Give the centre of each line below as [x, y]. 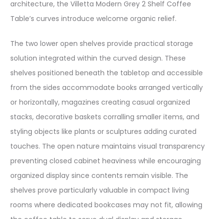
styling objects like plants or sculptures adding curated [103, 131]
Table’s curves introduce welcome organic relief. [93, 19]
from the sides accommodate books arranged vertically [107, 88]
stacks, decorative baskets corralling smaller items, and [105, 117]
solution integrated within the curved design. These [98, 58]
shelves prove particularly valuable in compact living [100, 190]
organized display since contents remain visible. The [99, 175]
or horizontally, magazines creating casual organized [100, 102]
